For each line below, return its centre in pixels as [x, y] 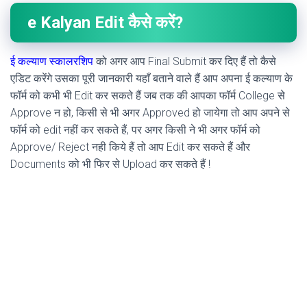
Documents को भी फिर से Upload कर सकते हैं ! [110, 164]
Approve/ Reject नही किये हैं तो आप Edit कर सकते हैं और [130, 147]
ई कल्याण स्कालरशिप [52, 62]
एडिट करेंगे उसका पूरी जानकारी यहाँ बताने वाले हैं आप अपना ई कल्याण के [151, 79]
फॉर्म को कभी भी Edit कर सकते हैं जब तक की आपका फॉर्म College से [148, 96]
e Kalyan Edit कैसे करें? [105, 23]
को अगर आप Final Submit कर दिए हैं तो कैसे [185, 62]
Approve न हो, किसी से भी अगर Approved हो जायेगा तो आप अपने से [150, 113]
